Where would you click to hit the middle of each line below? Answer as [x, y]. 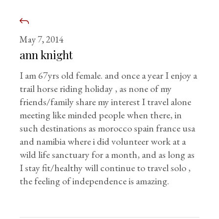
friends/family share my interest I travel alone [106, 102]
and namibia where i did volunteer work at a [103, 142]
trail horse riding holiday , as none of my [96, 89]
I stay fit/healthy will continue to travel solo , [105, 168]
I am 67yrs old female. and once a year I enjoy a [109, 76]
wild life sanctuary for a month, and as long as [107, 155]
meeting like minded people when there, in [101, 115]
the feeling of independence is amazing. [95, 181]
